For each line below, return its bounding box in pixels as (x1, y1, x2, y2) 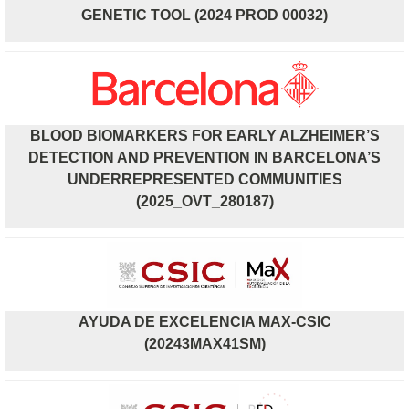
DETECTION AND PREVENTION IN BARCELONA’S (28, 149, 381, 165)
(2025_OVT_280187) (135, 193, 274, 209)
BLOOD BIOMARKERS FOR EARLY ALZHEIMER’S (29, 127, 380, 143)
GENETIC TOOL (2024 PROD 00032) (81, 6, 328, 23)
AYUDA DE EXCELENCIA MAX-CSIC (78, 313, 331, 330)
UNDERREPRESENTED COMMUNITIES (67, 171, 342, 187)
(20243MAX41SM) (143, 335, 266, 351)
